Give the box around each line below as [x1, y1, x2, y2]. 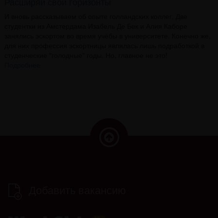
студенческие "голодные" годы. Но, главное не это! [4, 50, 167, 60]
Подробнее [4, 59, 40, 70]
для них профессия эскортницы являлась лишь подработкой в [4, 40, 204, 50]
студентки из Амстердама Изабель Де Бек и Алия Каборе [4, 20, 187, 31]
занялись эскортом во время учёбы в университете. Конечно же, [4, 30, 211, 40]
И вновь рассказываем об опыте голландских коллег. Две [4, 11, 187, 21]
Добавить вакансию [29, 182, 126, 197]
